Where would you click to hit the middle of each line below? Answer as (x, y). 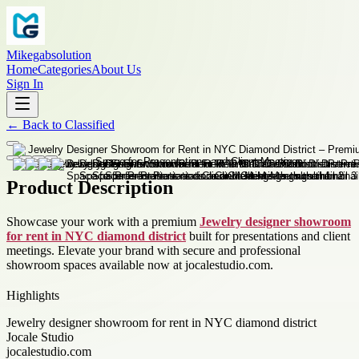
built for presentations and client (268, 236)
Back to (42, 125)
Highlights (33, 295)
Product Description (90, 187)
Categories (65, 69)
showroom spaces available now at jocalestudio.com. (140, 264)
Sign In (25, 84)
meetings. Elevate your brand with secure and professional (153, 250)
